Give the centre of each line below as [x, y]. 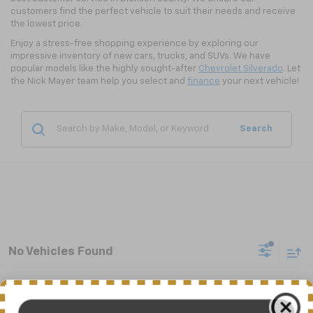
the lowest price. [46, 24]
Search [256, 129]
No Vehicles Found [61, 252]
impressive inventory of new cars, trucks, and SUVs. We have [140, 57]
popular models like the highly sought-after [104, 69]
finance [204, 82]
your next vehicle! [260, 82]
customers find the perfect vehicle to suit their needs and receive [153, 12]
